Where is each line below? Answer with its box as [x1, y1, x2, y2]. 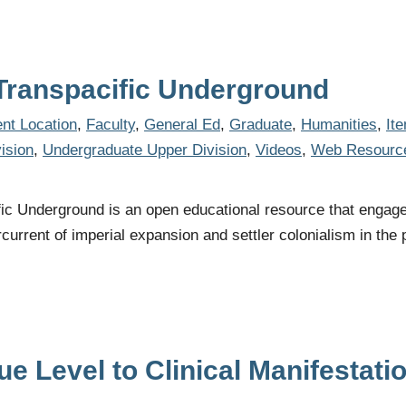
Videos [256, 141, 302, 159]
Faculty [86, 116, 135, 133]
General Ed [144, 116, 220, 133]
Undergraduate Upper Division [43, 141, 246, 159]
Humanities [301, 116, 377, 133]
